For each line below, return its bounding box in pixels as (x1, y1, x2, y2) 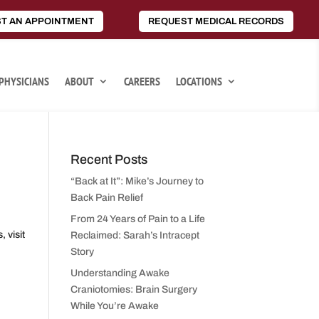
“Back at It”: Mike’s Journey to (70, 175, 204, 187)
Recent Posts (70, 152, 147, 167)
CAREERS (123, 74, 160, 89)
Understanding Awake (70, 267, 169, 278)
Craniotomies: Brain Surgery (70, 283, 197, 295)
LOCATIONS (175, 74, 222, 89)
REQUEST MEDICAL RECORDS (147, 16, 284, 26)
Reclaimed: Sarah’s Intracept (70, 229, 199, 241)
